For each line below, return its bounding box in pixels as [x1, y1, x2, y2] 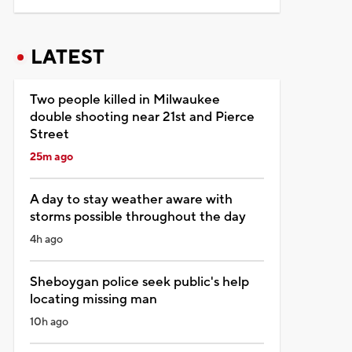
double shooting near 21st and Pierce [29, 108, 255, 126]
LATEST [30, 44, 104, 70]
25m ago [29, 149, 73, 164]
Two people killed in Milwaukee [29, 90, 220, 108]
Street [29, 125, 69, 143]
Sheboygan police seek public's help [29, 273, 249, 291]
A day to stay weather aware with [29, 190, 233, 208]
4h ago [29, 232, 63, 247]
